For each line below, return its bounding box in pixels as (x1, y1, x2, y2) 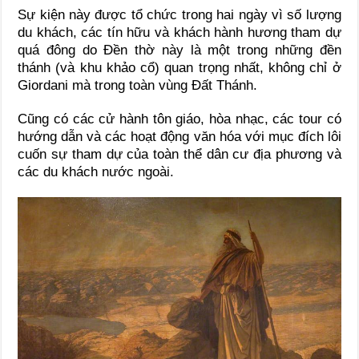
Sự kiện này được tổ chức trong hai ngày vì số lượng (18, 6, 341, 22)
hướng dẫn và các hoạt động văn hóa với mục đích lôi (18, 128, 341, 144)
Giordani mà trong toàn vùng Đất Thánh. (18, 77, 258, 93)
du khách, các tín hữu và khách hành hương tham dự (18, 24, 341, 40)
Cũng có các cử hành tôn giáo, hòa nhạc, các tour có (18, 111, 341, 127)
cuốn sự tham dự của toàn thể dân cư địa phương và (18, 146, 341, 162)
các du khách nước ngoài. (18, 163, 175, 179)
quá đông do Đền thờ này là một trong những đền (18, 42, 341, 58)
